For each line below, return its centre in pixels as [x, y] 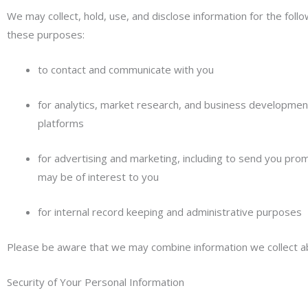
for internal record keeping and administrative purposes [170, 212]
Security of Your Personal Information [96, 282]
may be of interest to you [98, 177]
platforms [61, 123]
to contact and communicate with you [126, 69]
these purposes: [46, 34]
